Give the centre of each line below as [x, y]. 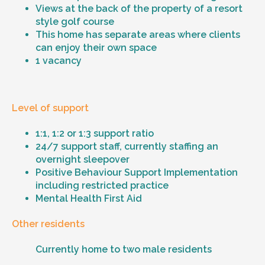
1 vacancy [59, 61]
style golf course [75, 22]
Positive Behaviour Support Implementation [137, 172]
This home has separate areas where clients [138, 35]
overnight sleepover [83, 159]
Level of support [50, 108]
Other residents [48, 224]
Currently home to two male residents [124, 250]
